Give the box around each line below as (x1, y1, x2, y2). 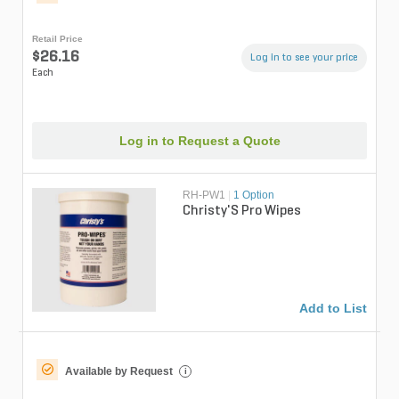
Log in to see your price (250, 52, 358, 63)
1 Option (233, 189, 275, 202)
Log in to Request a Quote (118, 134, 281, 149)
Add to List (299, 301, 367, 316)
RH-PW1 (183, 189, 226, 202)
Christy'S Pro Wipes (183, 204, 302, 219)
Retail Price (32, 33, 83, 44)
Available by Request (65, 365, 173, 379)
